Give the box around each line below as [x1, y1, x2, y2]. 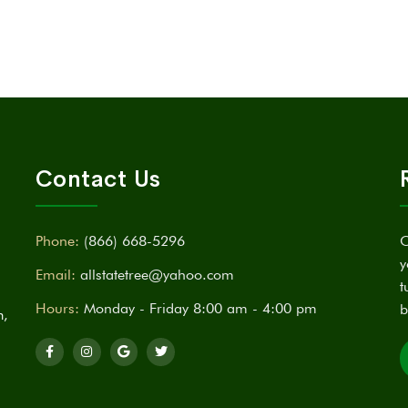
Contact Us [35, 164, 161, 193]
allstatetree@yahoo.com [79, 265, 234, 283]
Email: [35, 265, 76, 283]
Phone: [35, 231, 79, 250]
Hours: [35, 299, 79, 317]
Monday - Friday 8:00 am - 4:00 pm [83, 299, 317, 317]
